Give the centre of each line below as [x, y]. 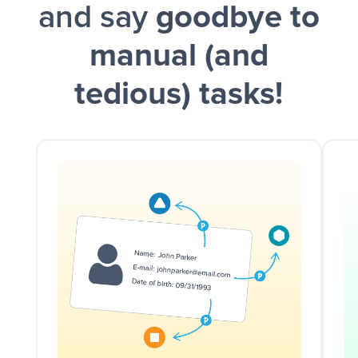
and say [97, 18]
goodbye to [237, 18]
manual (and [179, 56]
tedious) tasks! [179, 95]
